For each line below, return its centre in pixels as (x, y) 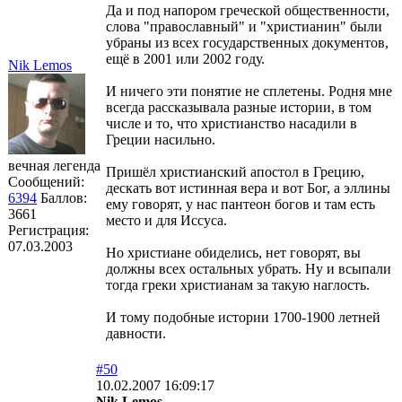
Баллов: (64, 197)
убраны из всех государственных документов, (247, 42)
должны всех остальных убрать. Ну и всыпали (249, 268)
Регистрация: (48, 230)
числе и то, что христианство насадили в (232, 123)
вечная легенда (54, 165)
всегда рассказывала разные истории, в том (239, 107)
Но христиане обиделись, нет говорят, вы (233, 252)
